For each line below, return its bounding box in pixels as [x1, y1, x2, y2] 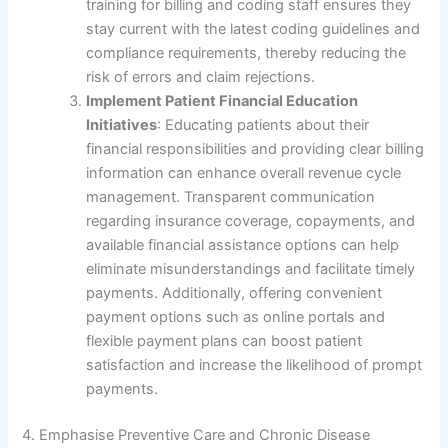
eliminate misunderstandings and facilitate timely [86, 260, 416, 279]
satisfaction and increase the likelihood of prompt [86, 356, 423, 375]
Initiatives [86, 116, 158, 135]
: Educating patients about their [157, 116, 370, 135]
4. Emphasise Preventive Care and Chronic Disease [22, 426, 371, 444]
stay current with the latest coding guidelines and [86, 20, 421, 39]
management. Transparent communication [86, 188, 376, 207]
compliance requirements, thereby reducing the [86, 44, 407, 63]
